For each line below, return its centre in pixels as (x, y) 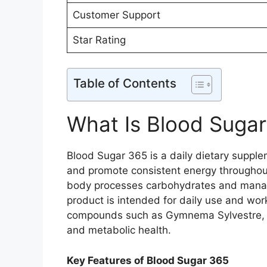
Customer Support (116, 15)
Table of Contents (125, 83)
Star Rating (99, 40)
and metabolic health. (119, 230)
